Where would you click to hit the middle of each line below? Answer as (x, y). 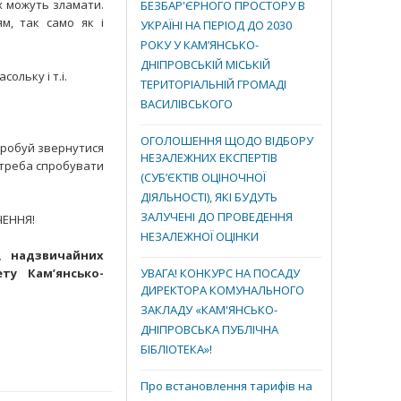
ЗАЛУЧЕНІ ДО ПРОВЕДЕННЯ (217, 218)
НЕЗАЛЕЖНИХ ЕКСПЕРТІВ (209, 159)
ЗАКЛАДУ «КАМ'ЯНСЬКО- (209, 311)
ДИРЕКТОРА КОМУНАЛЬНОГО (222, 292)
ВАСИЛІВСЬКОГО (187, 106)
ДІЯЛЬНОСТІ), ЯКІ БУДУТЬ (209, 199)
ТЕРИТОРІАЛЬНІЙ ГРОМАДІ (213, 86)
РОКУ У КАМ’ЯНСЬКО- (200, 47)
